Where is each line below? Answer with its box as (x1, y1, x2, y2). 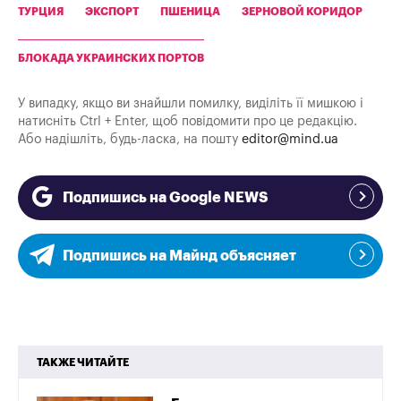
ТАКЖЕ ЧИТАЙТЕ (37, 357, 129, 369)
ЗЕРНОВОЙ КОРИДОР (242, 6, 363, 18)
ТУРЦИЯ (18, 6, 64, 18)
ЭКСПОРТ (85, 6, 139, 18)
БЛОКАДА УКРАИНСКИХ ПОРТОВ (18, 53, 204, 64)
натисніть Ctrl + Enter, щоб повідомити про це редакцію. (18, 115, 357, 129)
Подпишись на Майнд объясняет (63, 249, 296, 264)
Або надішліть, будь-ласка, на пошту (18, 132, 242, 147)
